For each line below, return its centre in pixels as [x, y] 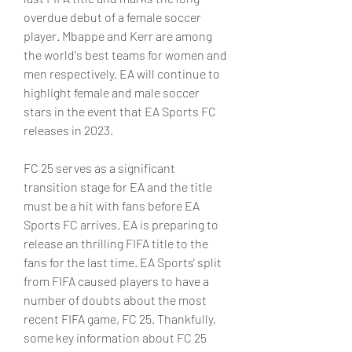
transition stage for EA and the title [118, 187]
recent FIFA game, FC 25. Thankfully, [120, 319]
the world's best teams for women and [125, 55]
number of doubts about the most [115, 300]
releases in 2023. [68, 130]
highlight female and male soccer [112, 92]
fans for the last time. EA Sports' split [123, 262]
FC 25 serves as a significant [99, 168]
